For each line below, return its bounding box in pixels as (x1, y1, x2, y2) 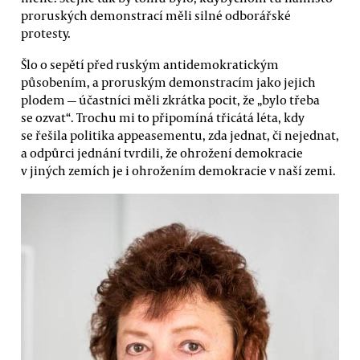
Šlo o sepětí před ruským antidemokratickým (21, 56, 279, 73)
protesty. (21, 24, 71, 41)
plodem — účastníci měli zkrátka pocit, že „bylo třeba (21, 92, 320, 108)
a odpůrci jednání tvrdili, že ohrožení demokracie (21, 145, 303, 162)
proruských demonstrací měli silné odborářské (21, 6, 291, 23)
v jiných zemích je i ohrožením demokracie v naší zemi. (21, 162, 336, 179)
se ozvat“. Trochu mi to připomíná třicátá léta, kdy (21, 109, 305, 126)
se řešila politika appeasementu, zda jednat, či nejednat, (21, 127, 339, 144)
